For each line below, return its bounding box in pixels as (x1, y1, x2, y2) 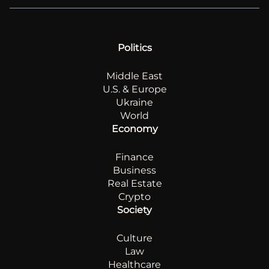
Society (117, 204, 152, 216)
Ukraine (116, 96, 153, 108)
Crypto (118, 190, 151, 202)
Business (113, 164, 156, 176)
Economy (111, 122, 158, 134)
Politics (117, 41, 152, 53)
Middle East (106, 70, 163, 82)
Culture (116, 232, 153, 244)
